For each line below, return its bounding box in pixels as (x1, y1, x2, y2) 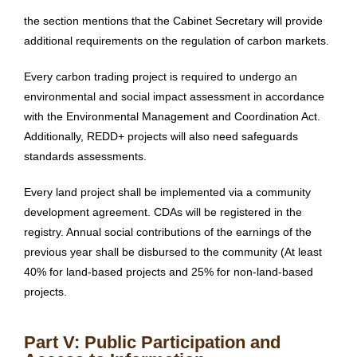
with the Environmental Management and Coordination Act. (24, 110, 320, 124)
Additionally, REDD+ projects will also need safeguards (24, 130, 298, 143)
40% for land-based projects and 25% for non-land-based (24, 265, 313, 279)
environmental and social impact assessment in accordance (24, 90, 324, 104)
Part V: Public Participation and (24, 332, 280, 353)
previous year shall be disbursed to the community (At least (24, 245, 322, 259)
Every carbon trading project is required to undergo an (24, 70, 297, 84)
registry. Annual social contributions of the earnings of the (24, 226, 312, 239)
